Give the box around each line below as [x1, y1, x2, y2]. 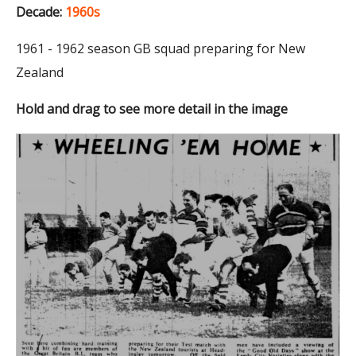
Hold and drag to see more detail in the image [16, 99, 288, 118]
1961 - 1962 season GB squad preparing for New [16, 39, 305, 57]
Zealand [16, 63, 64, 81]
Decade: [16, 2, 62, 21]
